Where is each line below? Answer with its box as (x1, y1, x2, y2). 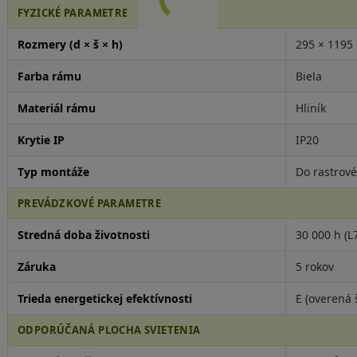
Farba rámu (17, 69, 81, 84)
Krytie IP (17, 132, 65, 147)
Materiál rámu (17, 100, 96, 116)
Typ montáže (17, 164, 89, 179)
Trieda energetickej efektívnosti (17, 291, 192, 306)
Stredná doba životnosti (17, 227, 150, 242)
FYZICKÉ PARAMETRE (17, 6, 128, 20)
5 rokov (295, 259, 334, 274)
